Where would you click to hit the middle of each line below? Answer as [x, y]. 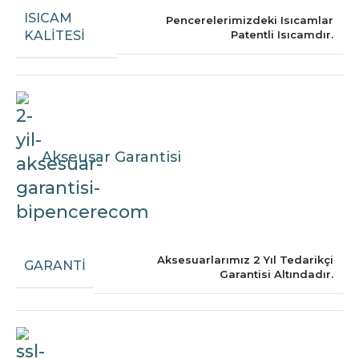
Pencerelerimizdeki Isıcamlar [250, 20]
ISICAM [48, 18]
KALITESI [54, 35]
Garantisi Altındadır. [276, 274]
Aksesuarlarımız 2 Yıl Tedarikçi [245, 259]
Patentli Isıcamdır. [282, 35]
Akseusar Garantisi [111, 157]
